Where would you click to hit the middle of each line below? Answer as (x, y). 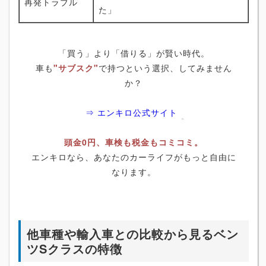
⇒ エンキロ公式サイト (131, 112)
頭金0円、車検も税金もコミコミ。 (134, 142)
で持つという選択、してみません (165, 67)
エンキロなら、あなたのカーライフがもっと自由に (134, 156)
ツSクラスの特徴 (75, 248)
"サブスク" (76, 67)
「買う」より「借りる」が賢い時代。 (134, 53)
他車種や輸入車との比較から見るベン (133, 233)
